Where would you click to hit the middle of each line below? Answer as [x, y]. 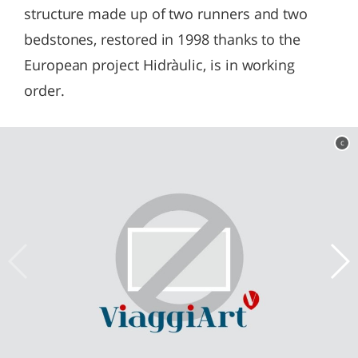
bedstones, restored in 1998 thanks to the [163, 39]
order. [44, 90]
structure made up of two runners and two [166, 14]
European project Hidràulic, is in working [160, 65]
